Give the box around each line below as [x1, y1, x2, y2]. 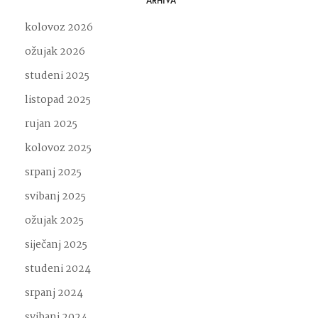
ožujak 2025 [25, 212, 84, 229]
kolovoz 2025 [25, 139, 92, 157]
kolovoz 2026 [25, 18, 93, 36]
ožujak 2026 [25, 43, 85, 60]
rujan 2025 [25, 115, 77, 133]
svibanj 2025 [25, 187, 86, 205]
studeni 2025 [25, 67, 89, 84]
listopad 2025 [25, 91, 91, 109]
